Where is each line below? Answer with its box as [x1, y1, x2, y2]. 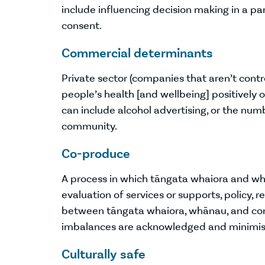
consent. [62, 19, 102, 32]
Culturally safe [62, 246, 146, 262]
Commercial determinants [62, 45, 213, 61]
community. [62, 119, 117, 132]
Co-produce [62, 146, 130, 161]
